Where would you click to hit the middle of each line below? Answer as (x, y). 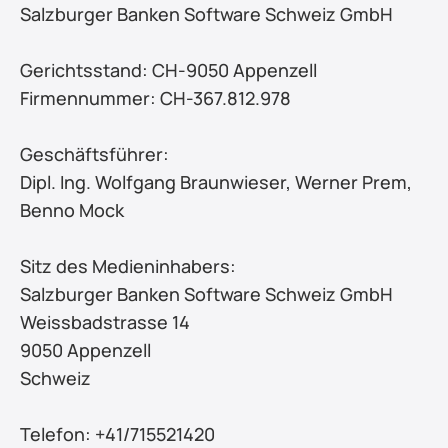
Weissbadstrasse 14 (105, 322)
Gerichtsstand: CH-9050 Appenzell (168, 70)
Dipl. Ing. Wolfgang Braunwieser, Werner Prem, (216, 182)
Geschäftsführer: (94, 154)
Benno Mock (72, 210)
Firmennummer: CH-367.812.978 (155, 98)
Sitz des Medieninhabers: (128, 266)
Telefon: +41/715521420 (117, 434)
